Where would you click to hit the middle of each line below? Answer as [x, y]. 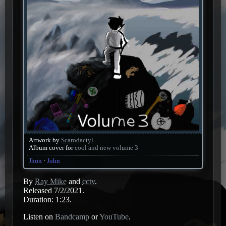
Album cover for [52, 148]
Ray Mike [51, 181]
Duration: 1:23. [47, 199]
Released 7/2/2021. [54, 190]
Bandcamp [72, 216]
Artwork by [45, 140]
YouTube [114, 216]
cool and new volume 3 [106, 148]
